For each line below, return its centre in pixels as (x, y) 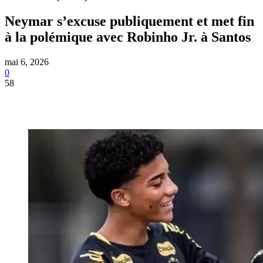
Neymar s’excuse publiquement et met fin (129, 21)
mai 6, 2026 (27, 62)
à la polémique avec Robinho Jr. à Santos (128, 37)
